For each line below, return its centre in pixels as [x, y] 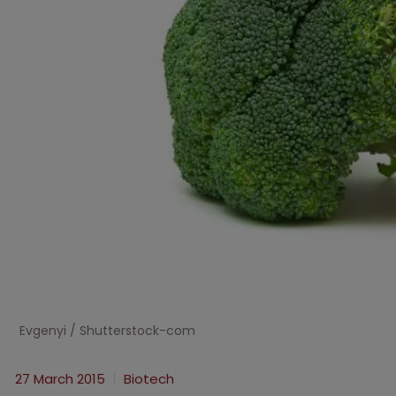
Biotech [149, 378]
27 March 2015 [60, 378]
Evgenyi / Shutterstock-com [107, 330]
